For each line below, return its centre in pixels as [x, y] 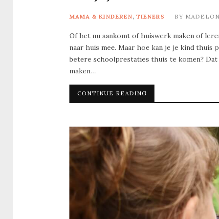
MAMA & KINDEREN [101, 17]
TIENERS [151, 17]
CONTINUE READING [112, 93]
